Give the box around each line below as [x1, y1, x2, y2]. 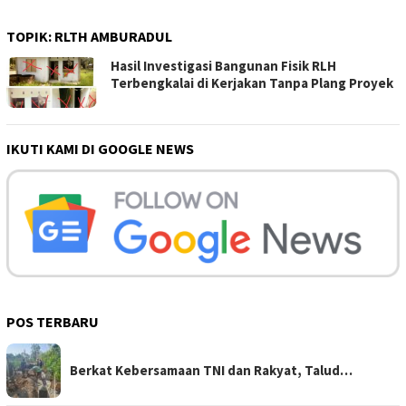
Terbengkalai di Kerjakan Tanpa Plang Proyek [111, 74, 393, 92]
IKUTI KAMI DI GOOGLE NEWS [6, 140, 194, 159]
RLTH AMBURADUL [54, 27, 172, 46]
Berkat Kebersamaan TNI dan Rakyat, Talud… [70, 362, 353, 379]
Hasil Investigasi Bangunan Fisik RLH [111, 57, 336, 75]
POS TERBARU [6, 313, 99, 331]
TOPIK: [6, 27, 54, 46]
